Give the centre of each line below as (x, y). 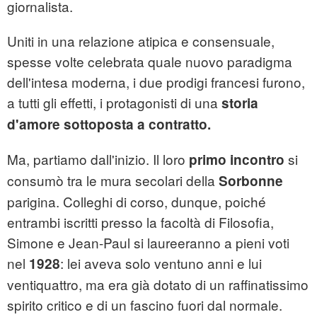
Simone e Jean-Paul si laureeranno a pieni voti (148, 243)
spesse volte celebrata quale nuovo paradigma (150, 62)
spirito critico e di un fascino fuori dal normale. (145, 305)
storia (240, 103)
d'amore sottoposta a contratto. (109, 125)
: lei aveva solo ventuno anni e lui (161, 263)
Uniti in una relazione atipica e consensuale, (141, 41)
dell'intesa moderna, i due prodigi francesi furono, (156, 82)
